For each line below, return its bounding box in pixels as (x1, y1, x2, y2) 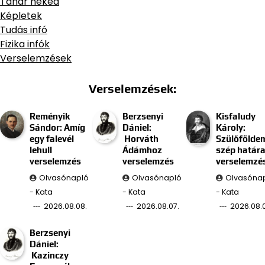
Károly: (215, 122, 245, 132)
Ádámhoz (122, 144, 163, 155)
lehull (29, 144, 52, 155)
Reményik (29, 111, 70, 121)
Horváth (122, 133, 159, 144)
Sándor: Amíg (29, 122, 85, 132)
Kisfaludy (215, 111, 256, 121)
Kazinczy (29, 250, 69, 260)
